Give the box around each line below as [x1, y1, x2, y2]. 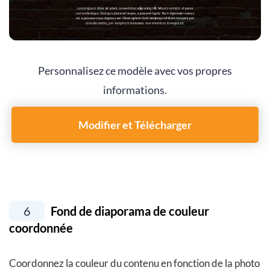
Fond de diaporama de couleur [48, 204, 209, 219]
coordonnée [9, 221, 73, 236]
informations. [103, 83, 167, 97]
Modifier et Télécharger [78, 118, 192, 132]
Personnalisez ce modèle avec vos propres [38, 64, 232, 78]
